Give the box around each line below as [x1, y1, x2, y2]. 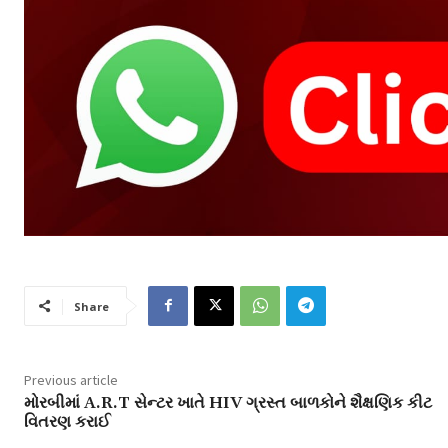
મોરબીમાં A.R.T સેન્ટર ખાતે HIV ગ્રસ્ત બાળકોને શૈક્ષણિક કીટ [24, 392, 432, 413]
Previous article [24, 370, 118, 389]
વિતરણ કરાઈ [24, 411, 110, 432]
